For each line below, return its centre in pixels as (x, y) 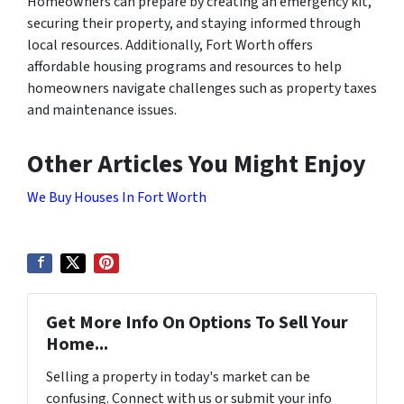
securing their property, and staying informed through (194, 23)
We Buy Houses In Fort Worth (117, 197)
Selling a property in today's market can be (178, 376)
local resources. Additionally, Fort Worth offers (170, 45)
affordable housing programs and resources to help (184, 66)
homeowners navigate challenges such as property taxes (202, 88)
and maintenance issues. (102, 110)
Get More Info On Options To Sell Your (197, 322)
